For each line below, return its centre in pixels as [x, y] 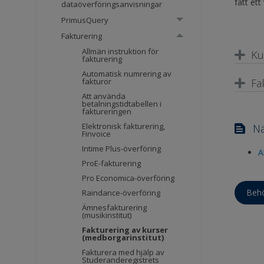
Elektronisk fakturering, [124, 126]
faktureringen [107, 112]
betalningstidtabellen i [122, 104]
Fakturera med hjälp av [123, 253]
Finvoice [97, 134]
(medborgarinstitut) [123, 238]
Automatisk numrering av [127, 74]
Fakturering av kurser [125, 230]
